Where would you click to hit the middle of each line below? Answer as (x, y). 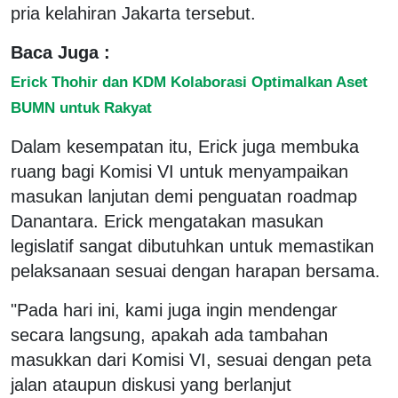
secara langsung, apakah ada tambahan (169, 334)
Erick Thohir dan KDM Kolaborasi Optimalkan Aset (189, 81)
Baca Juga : (60, 52)
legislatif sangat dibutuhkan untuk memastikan (192, 246)
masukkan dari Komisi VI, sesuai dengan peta (191, 359)
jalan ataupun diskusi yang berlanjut (151, 384)
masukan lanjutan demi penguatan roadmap (184, 196)
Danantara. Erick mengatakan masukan (167, 221)
